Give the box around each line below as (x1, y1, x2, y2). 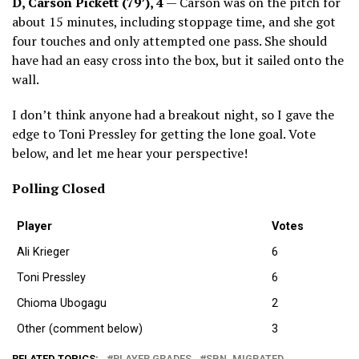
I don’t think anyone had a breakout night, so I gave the (12, 105, 334, 123)
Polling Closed (12, 179, 105, 197)
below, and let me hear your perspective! (12, 143, 248, 162)
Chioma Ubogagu (17, 296, 107, 310)
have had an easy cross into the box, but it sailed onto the (12, 50, 344, 69)
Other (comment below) (17, 321, 143, 336)
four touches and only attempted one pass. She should (12, 31, 327, 50)
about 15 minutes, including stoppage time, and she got (12, 12, 336, 30)
